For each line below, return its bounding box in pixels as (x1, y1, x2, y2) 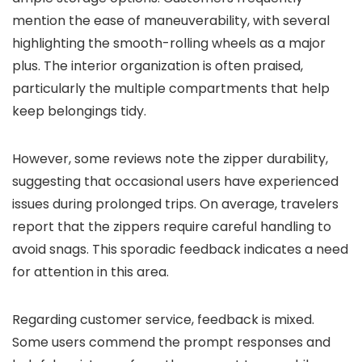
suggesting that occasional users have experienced (12, 172, 339, 191)
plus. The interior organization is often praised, (12, 57, 303, 75)
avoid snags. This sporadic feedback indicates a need (12, 240, 348, 259)
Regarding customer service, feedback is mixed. (12, 310, 314, 329)
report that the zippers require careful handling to (12, 217, 331, 236)
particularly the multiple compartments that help (12, 79, 330, 98)
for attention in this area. (12, 263, 169, 281)
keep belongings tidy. (12, 102, 146, 120)
